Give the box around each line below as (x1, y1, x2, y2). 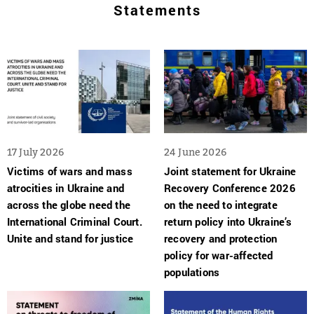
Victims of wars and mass (7, 163, 132, 178)
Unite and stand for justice (7, 231, 134, 245)
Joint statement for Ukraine (164, 163, 296, 178)
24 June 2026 (164, 145, 226, 158)
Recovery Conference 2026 (164, 180, 296, 195)
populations (164, 264, 220, 279)
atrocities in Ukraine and (7, 180, 124, 195)
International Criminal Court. (7, 214, 142, 228)
